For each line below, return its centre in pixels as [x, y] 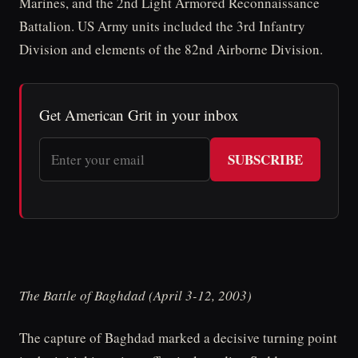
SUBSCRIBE [265, 160]
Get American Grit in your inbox [139, 115]
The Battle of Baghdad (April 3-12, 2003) [135, 295]
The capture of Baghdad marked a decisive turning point [178, 337]
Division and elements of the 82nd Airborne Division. [171, 50]
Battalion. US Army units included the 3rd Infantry [162, 26]
